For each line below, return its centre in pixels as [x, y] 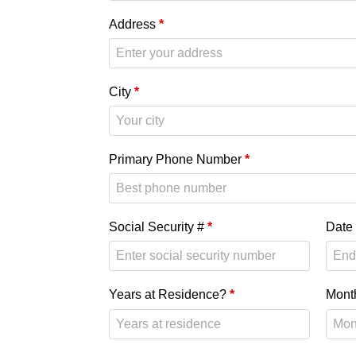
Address [134, 24]
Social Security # [158, 227]
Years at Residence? [169, 295]
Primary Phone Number [177, 159]
